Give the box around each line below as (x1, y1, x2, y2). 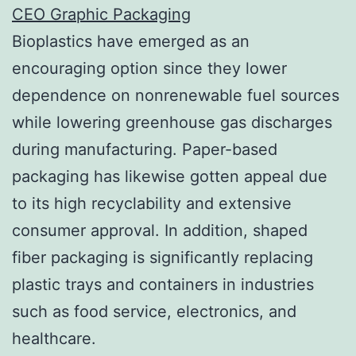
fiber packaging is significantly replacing (12, 247, 313, 267)
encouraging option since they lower (12, 58, 287, 78)
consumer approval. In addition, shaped (12, 220, 308, 240)
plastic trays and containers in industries (12, 274, 314, 294)
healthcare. (12, 328, 96, 348)
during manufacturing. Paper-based (12, 139, 277, 159)
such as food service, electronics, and (12, 301, 296, 321)
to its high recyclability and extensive (12, 193, 292, 213)
